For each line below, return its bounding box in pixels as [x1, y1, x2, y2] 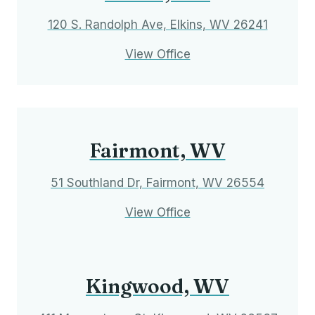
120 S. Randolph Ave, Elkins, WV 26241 [47, 17, 268, 32]
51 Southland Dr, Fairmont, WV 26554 [51, 175, 264, 190]
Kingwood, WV [86, 274, 229, 298]
